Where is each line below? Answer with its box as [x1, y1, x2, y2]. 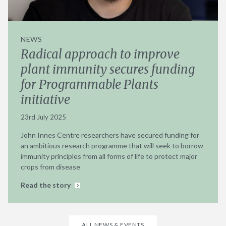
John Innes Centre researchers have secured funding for [21, 131, 199, 140]
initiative [21, 92, 72, 108]
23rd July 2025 [21, 113, 66, 122]
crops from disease [21, 162, 80, 172]
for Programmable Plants [21, 77, 158, 93]
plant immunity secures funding [21, 62, 195, 78]
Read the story [21, 181, 72, 190]
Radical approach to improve [21, 46, 180, 63]
